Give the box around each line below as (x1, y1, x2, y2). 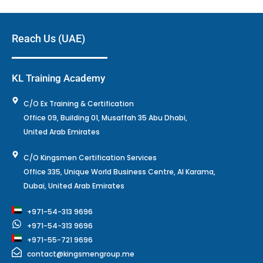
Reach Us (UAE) (12, 32, 85, 45)
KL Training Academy (12, 72, 105, 85)
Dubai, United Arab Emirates (23, 181, 124, 191)
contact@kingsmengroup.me (27, 249, 135, 259)
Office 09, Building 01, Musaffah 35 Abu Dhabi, (23, 113, 187, 123)
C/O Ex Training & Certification (23, 99, 134, 109)
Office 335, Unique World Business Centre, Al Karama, (23, 167, 215, 177)
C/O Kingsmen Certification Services (23, 153, 157, 163)
